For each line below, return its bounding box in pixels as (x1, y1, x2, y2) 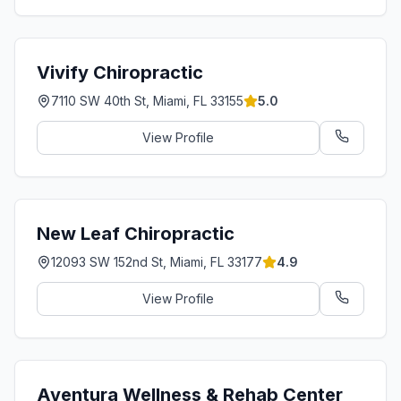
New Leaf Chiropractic (37, 223, 235, 244)
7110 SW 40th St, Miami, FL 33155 (51, 93, 243, 108)
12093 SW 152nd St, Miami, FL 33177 (51, 254, 262, 269)
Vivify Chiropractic (37, 62, 203, 83)
